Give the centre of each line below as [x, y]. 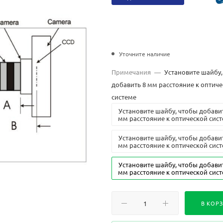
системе [124, 97]
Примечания [131, 72]
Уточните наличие [145, 54]
